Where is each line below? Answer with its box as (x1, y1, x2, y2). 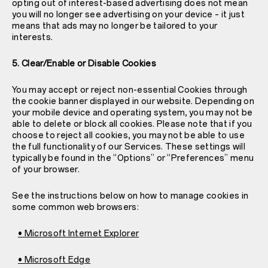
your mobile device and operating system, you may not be (12, 107, 253, 118)
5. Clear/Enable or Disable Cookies (12, 58, 156, 69)
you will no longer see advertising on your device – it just (12, 9, 245, 20)
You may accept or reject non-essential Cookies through (12, 84, 248, 95)
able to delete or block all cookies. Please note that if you (12, 118, 252, 129)
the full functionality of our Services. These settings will (12, 141, 245, 152)
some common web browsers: (12, 202, 139, 212)
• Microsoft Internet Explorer (17, 228, 139, 239)
